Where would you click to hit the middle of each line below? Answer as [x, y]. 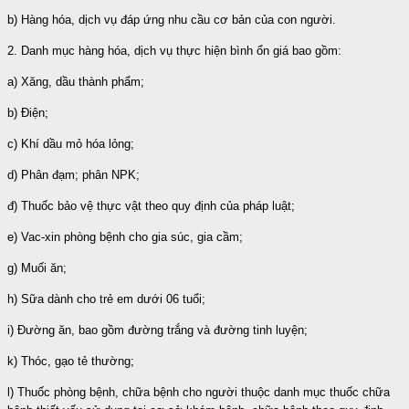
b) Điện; [28, 112]
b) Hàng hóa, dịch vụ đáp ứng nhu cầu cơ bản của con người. [172, 19]
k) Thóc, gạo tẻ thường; [71, 361]
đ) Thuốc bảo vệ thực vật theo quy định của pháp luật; [151, 205]
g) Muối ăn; [37, 267]
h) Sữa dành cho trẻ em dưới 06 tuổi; [106, 299]
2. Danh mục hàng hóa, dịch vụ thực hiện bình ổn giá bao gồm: [174, 50]
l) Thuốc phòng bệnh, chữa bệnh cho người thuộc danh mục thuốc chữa [199, 392]
